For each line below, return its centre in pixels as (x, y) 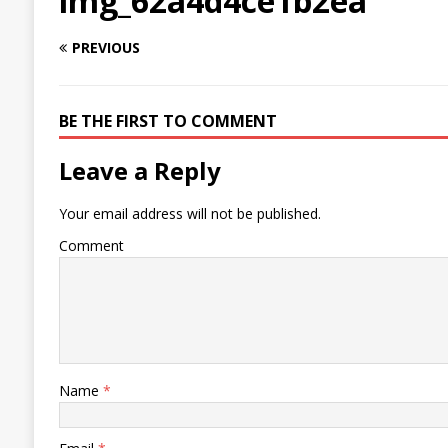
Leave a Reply (139, 171)
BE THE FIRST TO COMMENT (167, 121)
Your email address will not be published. (189, 214)
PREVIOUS (105, 48)
